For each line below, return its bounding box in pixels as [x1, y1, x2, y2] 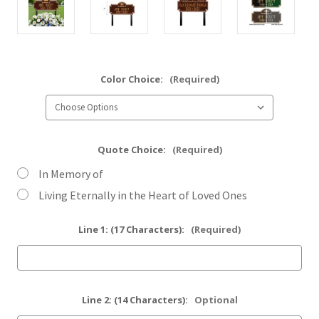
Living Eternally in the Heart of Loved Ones [38, 188, 247, 203]
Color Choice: [100, 73, 165, 86]
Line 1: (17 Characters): [78, 223, 187, 236]
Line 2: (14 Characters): [81, 293, 190, 307]
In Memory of [38, 167, 103, 182]
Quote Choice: [97, 143, 168, 157]
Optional [194, 293, 238, 307]
